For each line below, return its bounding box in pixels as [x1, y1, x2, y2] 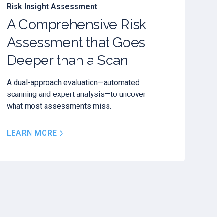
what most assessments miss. [6, 101, 111, 111]
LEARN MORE [6, 128, 57, 138]
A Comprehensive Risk [6, 16, 146, 33]
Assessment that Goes [6, 34, 145, 51]
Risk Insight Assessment [6, 1, 97, 11]
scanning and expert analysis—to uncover [6, 90, 146, 99]
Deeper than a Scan [6, 52, 128, 69]
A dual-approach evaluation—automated [6, 78, 139, 88]
